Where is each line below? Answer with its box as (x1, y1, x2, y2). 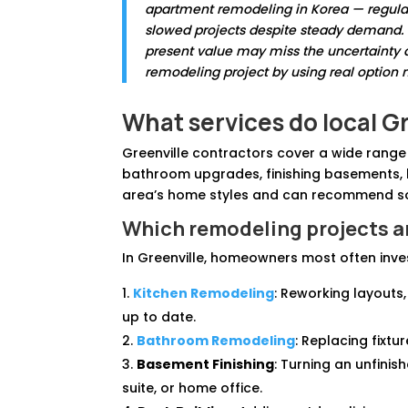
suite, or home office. (122, 378, 263, 397)
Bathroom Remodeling (137, 331, 296, 350)
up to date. (122, 307, 197, 326)
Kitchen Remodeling (133, 283, 275, 302)
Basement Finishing (137, 354, 275, 373)
